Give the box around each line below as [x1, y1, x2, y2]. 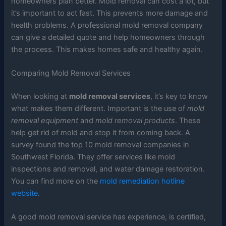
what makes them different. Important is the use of [11, 104, 188, 114]
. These [175, 116, 201, 126]
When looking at [11, 92, 70, 101]
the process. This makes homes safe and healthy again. [11, 44, 203, 54]
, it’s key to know [150, 92, 208, 101]
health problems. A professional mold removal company [11, 20, 203, 30]
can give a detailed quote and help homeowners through [11, 32, 205, 42]
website [11, 189, 38, 198]
